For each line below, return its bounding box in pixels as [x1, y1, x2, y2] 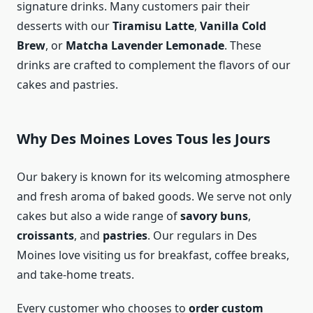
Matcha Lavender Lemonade [66, 38, 224, 54]
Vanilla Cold [200, 18, 266, 34]
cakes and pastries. [17, 77, 118, 93]
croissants [17, 228, 74, 244]
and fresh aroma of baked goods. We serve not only [17, 189, 291, 205]
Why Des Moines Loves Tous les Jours [17, 129, 270, 149]
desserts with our [17, 18, 112, 34]
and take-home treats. [17, 267, 134, 283]
